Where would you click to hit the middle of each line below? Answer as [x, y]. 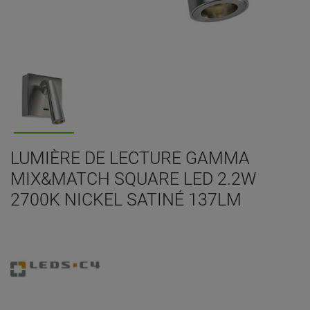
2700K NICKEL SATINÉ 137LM [126, 200]
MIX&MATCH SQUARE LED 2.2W [133, 179]
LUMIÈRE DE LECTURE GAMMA [130, 158]
